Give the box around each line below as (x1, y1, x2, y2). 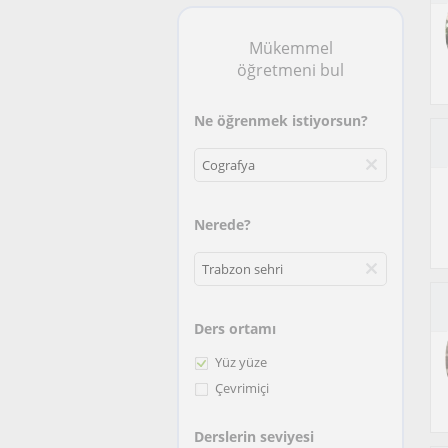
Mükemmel (248, 37, 333, 59)
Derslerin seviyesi (194, 427, 314, 446)
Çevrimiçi (215, 379, 269, 397)
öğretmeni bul (237, 59, 344, 81)
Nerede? (194, 215, 251, 234)
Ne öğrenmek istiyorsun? (194, 111, 368, 130)
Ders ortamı (194, 319, 276, 338)
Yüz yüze (215, 353, 267, 371)
